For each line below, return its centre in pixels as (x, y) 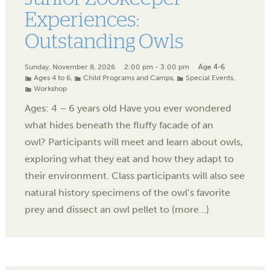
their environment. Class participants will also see (135, 175)
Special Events (209, 77)
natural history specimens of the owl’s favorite (127, 192)
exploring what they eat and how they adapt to (129, 159)
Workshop (50, 88)
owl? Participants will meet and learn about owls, (134, 142)
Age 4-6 (212, 67)
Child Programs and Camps (128, 77)
